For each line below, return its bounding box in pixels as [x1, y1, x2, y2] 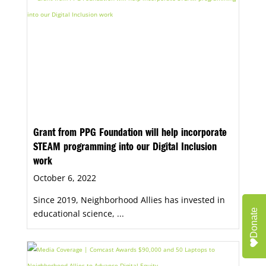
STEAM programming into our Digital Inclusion [33, 142, 217, 155]
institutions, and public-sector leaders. [26, 13, 199, 27]
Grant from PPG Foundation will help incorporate [33, 128, 227, 141]
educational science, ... [33, 208, 124, 220]
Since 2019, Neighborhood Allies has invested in [33, 194, 225, 206]
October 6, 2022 [33, 172, 96, 184]
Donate [249, 207, 259, 238]
